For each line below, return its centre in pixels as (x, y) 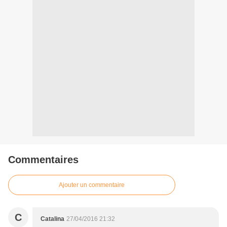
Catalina (52, 219)
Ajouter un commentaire (92, 185)
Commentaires (43, 160)
